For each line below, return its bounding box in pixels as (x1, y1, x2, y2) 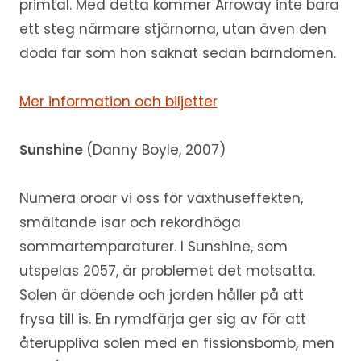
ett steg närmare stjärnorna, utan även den (19, 19, 326, 39)
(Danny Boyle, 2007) (85, 140, 226, 160)
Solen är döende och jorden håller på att (19, 285, 304, 305)
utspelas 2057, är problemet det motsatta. (19, 261, 315, 281)
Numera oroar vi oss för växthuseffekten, (19, 189, 303, 209)
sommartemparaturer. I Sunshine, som (19, 237, 288, 257)
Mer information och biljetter (19, 92, 218, 112)
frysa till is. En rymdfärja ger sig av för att (19, 309, 306, 330)
